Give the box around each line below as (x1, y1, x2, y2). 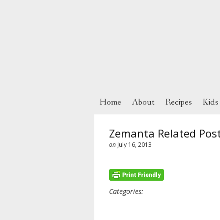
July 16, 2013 (117, 140, 152, 149)
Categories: (109, 187, 143, 196)
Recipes (165, 96, 192, 108)
